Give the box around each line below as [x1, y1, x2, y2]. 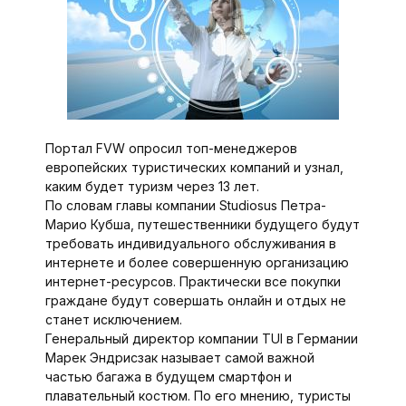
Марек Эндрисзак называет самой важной [44, 350, 314, 365]
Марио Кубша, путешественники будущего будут [44, 217, 360, 232]
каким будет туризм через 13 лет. [44, 179, 259, 194]
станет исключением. [44, 312, 182, 327]
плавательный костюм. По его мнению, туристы [44, 388, 351, 403]
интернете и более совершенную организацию [44, 255, 349, 270]
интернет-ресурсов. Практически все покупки [44, 274, 341, 289]
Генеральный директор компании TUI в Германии [44, 331, 358, 346]
